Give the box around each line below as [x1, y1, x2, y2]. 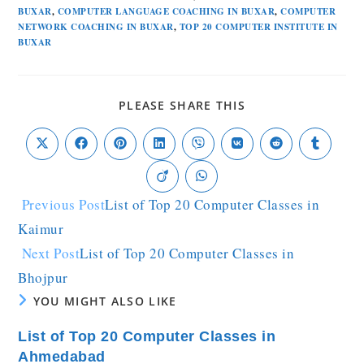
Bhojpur [18, 267, 68, 287]
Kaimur [18, 219, 64, 238]
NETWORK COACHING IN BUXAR [18, 19, 174, 33]
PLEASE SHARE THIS [118, 97, 246, 113]
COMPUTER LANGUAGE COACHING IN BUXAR [57, 4, 275, 18]
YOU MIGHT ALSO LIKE [32, 292, 177, 309]
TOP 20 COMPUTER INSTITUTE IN [179, 19, 338, 33]
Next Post [18, 243, 80, 262]
